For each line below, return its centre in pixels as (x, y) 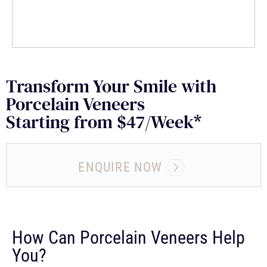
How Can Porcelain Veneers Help (128, 237)
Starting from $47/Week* (104, 122)
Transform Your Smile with (111, 86)
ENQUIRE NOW (120, 167)
